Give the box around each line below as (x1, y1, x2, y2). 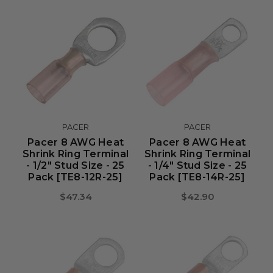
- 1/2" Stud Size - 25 (26, 160, 125, 171)
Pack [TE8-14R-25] (149, 171, 246, 183)
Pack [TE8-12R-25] (28, 171, 123, 183)
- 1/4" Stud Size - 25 (147, 160, 247, 171)
